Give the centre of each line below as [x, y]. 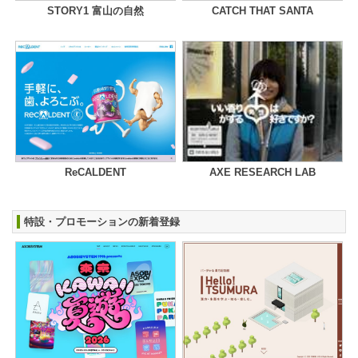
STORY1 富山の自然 [95, 11]
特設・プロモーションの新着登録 [102, 221]
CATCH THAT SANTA [263, 11]
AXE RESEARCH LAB [263, 172]
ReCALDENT [95, 172]
